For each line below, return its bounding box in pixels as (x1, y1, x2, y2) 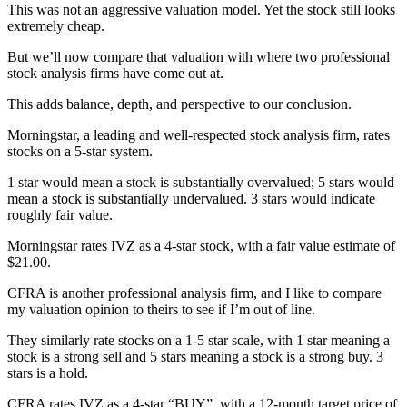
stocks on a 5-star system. (7, 143, 153, 159)
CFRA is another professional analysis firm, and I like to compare (7, 284, 382, 301)
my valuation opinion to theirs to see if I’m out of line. (7, 301, 315, 317)
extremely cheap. (7, 17, 104, 34)
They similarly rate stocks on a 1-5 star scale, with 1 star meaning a (7, 332, 390, 348)
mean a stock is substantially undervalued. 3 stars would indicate (7, 190, 375, 206)
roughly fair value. (7, 206, 113, 223)
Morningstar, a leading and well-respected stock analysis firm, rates (7, 126, 390, 143)
